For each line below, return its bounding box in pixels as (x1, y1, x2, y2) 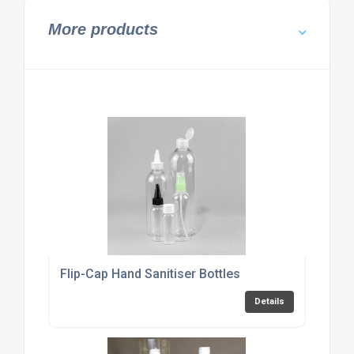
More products (47, 21, 158, 39)
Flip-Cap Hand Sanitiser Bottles (59, 266, 240, 282)
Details (254, 296, 285, 307)
